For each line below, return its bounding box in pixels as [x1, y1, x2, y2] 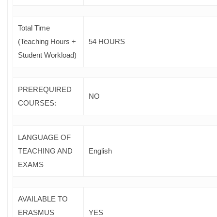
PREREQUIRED [18, 85, 72, 93]
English [89, 146, 112, 155]
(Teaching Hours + [18, 37, 76, 46]
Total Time [18, 23, 50, 32]
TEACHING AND [18, 146, 73, 155]
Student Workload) [18, 50, 77, 59]
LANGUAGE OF [18, 133, 71, 141]
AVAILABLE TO [18, 194, 68, 203]
